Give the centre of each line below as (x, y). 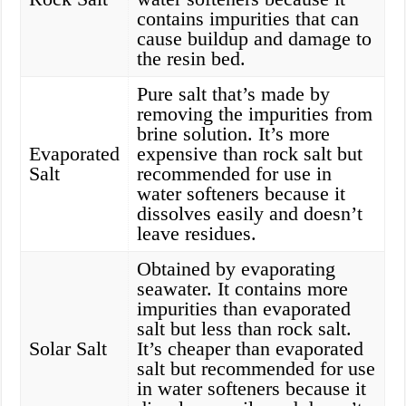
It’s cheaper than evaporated (251, 349)
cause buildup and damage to (255, 39)
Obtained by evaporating (237, 269)
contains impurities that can (248, 19)
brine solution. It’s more (234, 134)
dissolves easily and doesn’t (250, 214)
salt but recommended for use (256, 369)
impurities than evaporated (244, 309)
